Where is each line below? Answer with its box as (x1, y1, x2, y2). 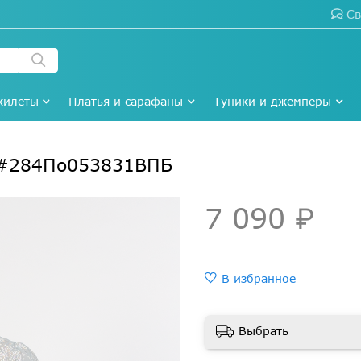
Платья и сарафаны (68, 94, 184, 109)
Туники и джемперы (214, 94, 332, 109)
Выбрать (239, 324, 288, 338)
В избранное (222, 271, 296, 285)
